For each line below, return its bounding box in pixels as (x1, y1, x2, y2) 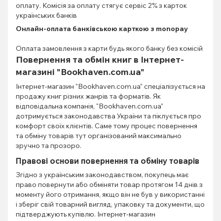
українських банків (16, 10, 77, 20)
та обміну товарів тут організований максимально (16, 131, 182, 140)
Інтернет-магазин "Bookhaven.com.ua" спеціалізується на (16, 81, 205, 91)
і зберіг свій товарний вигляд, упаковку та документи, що (16, 199, 205, 209)
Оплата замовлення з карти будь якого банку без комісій (16, 43, 203, 53)
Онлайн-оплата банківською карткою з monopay (16, 24, 188, 33)
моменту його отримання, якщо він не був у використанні (16, 189, 205, 199)
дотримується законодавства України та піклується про (16, 111, 201, 120)
